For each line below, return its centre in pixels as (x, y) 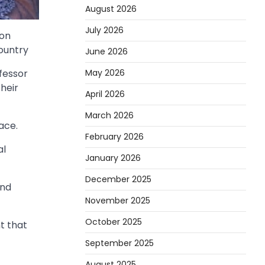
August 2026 (111, 9)
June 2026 (106, 51)
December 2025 (118, 179)
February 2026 (114, 136)
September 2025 (119, 243)
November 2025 (118, 200)
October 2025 (114, 222)
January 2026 (113, 158)
